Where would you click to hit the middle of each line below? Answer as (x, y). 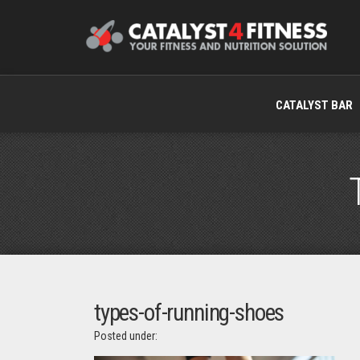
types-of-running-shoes (189, 313)
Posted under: (126, 335)
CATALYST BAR (314, 105)
